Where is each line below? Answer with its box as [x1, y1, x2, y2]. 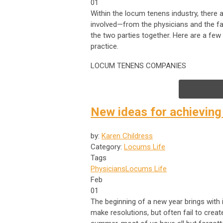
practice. [91, 41, 118, 51]
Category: [91, 142, 124, 151]
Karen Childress [102, 131, 153, 140]
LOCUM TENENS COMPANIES [91, 61, 186, 70]
